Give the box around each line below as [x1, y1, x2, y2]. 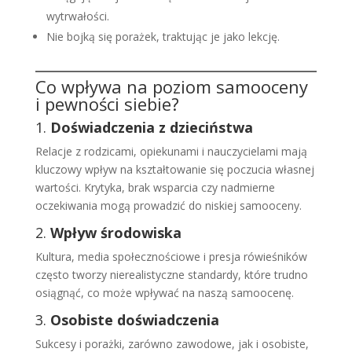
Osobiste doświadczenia [49, 310, 219, 330]
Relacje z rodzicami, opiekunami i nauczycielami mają [35, 144, 307, 159]
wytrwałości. [46, 9, 109, 24]
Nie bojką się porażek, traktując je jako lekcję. [46, 29, 280, 45]
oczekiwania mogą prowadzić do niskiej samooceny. [35, 198, 302, 214]
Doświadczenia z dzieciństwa [49, 118, 253, 137]
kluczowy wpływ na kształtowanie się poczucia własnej [35, 162, 314, 178]
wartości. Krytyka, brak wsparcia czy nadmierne [35, 180, 275, 196]
